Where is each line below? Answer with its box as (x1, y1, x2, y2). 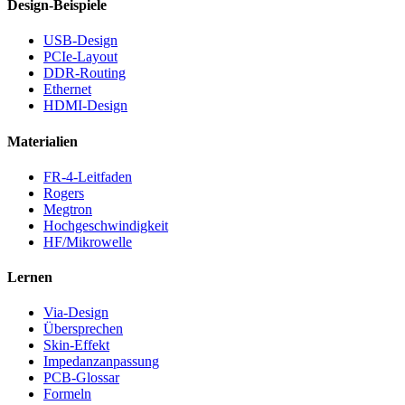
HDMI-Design (43, 98, 127, 114)
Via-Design (43, 305, 108, 321)
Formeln (43, 386, 91, 402)
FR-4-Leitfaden (43, 168, 132, 184)
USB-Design (43, 33, 118, 49)
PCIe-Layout (43, 49, 118, 65)
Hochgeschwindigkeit (43, 217, 168, 233)
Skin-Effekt (43, 337, 109, 353)
